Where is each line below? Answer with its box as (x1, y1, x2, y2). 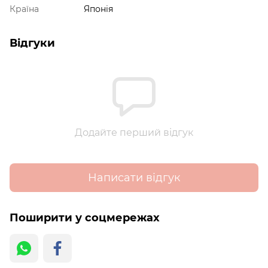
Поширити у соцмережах (10, 211, 160, 225)
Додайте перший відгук (75, 127, 193, 139)
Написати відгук (88, 170, 180, 184)
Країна (10, 4, 39, 15)
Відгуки (10, 36, 55, 50)
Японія (84, 4, 113, 15)
